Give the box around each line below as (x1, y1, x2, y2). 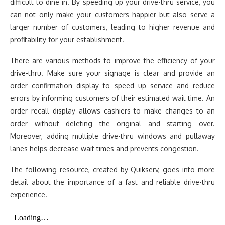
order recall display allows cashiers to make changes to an (10, 106, 215, 115)
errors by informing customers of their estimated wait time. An (10, 94, 215, 102)
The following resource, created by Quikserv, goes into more (10, 165, 215, 174)
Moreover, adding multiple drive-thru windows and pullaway (10, 132, 215, 140)
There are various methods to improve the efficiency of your (10, 56, 215, 65)
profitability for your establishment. (10, 35, 124, 44)
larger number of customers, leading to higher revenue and (10, 23, 215, 31)
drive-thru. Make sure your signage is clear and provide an (10, 69, 215, 77)
